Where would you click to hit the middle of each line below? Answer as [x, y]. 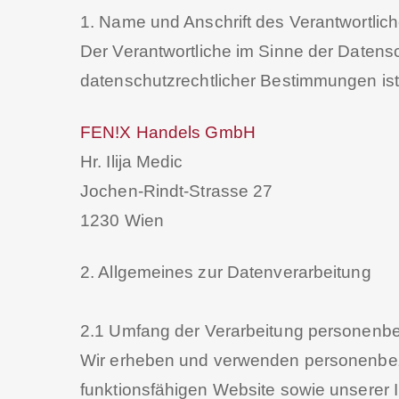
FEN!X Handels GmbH [168, 132]
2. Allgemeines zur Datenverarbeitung [226, 272]
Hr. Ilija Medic [132, 162]
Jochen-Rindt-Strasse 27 [177, 191]
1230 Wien [122, 220]
